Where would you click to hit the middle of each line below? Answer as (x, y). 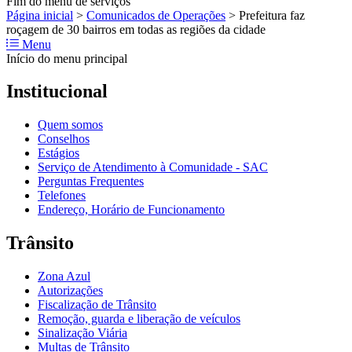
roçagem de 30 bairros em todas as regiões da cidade (136, 29)
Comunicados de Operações (156, 15)
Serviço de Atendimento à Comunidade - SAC (153, 167)
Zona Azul (64, 277)
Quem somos (70, 125)
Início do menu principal (67, 58)
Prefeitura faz (272, 15)
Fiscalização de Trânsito (97, 305)
